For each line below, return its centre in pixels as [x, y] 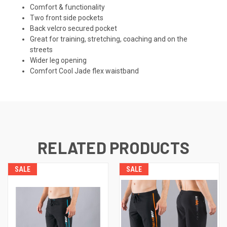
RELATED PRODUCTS [113, 148]
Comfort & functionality [68, 7]
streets [42, 50]
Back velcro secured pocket [74, 29]
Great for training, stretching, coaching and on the [109, 39]
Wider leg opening [59, 61]
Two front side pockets [67, 18]
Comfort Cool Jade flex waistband [85, 71]
